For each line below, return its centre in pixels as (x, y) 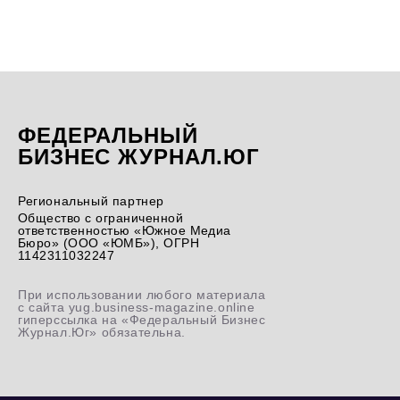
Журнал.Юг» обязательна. (102, 332)
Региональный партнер (91, 200)
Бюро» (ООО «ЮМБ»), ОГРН (109, 242)
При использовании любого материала (142, 294)
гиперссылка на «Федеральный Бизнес (142, 319)
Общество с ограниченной (101, 217)
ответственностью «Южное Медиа (125, 230)
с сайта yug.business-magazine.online (137, 307)
